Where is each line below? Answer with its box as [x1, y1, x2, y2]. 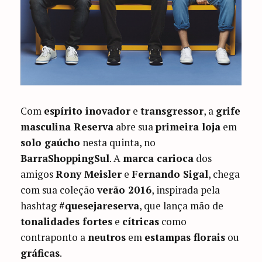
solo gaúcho [20, 135, 81, 149]
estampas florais [144, 230, 226, 244]
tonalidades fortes [20, 214, 113, 228]
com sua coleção [20, 182, 98, 196]
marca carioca [123, 151, 194, 165]
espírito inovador [44, 104, 131, 118]
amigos [20, 167, 56, 181]
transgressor [140, 104, 204, 118]
